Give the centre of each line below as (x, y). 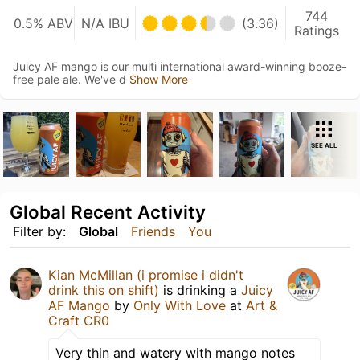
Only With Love (180, 306)
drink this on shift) (104, 290)
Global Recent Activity (108, 212)
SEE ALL (324, 145)
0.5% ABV (43, 23)
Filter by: (39, 232)
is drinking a (200, 290)
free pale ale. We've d (71, 79)
